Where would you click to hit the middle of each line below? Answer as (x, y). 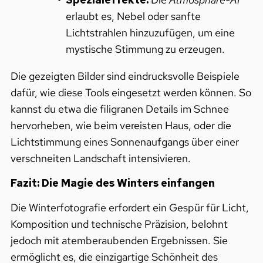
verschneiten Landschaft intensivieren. (100, 158)
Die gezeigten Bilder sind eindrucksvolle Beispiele (125, 76)
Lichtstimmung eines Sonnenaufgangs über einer (124, 141)
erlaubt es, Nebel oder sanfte (133, 16)
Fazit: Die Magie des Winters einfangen (112, 183)
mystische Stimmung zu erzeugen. (145, 49)
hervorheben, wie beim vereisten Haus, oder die (121, 125)
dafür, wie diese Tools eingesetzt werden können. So (131, 92)
